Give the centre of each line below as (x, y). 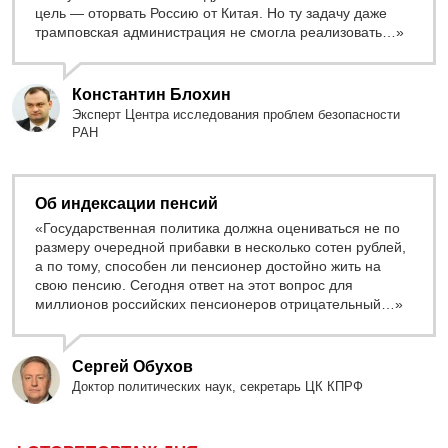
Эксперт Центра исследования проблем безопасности (236, 115)
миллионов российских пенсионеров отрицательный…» (219, 303)
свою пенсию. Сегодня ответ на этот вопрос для (194, 284)
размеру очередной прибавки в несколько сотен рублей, (220, 246)
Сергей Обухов (132, 366)
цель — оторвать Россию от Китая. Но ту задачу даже (211, 13)
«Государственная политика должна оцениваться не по (217, 227)
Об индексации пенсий (126, 204)
